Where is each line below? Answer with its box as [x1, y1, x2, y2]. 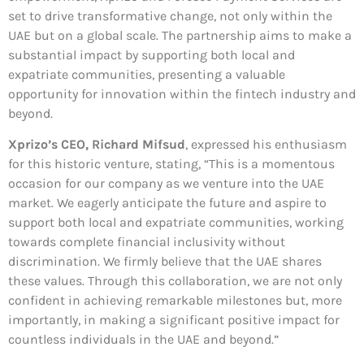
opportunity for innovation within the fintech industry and [8, 85, 356, 102]
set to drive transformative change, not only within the [8, 7, 332, 24]
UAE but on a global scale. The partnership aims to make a [8, 27, 352, 43]
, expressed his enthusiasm [185, 136, 347, 152]
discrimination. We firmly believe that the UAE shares [8, 253, 322, 269]
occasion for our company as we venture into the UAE [8, 175, 324, 191]
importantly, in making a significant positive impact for [8, 311, 340, 327]
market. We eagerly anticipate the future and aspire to [8, 194, 327, 210]
